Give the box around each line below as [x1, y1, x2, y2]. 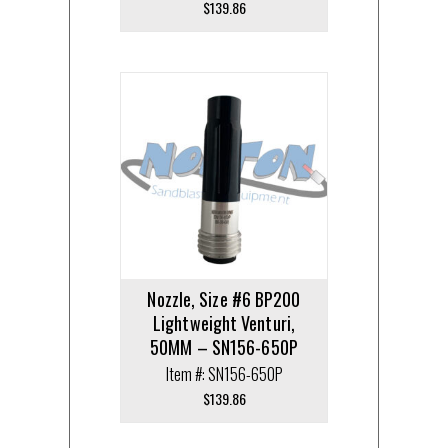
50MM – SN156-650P [150, 333, 298, 360]
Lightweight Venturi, [153, 309, 295, 336]
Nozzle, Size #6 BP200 [147, 285, 301, 312]
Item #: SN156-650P [165, 361, 283, 386]
